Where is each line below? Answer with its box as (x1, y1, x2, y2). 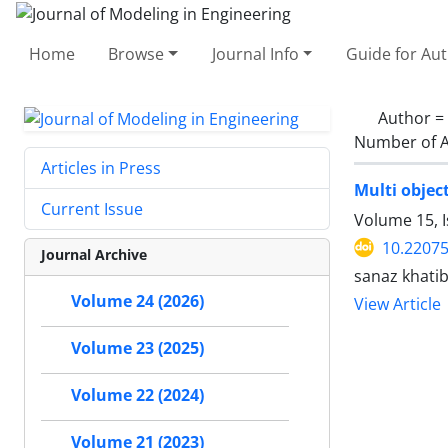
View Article (354, 293, 441, 315)
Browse (108, 42, 165, 65)
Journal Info (211, 42, 299, 65)
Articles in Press (41, 157, 161, 180)
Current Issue (41, 198, 143, 221)
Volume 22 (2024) (71, 384, 204, 407)
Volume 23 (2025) (71, 337, 204, 360)
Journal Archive (41, 245, 147, 265)
